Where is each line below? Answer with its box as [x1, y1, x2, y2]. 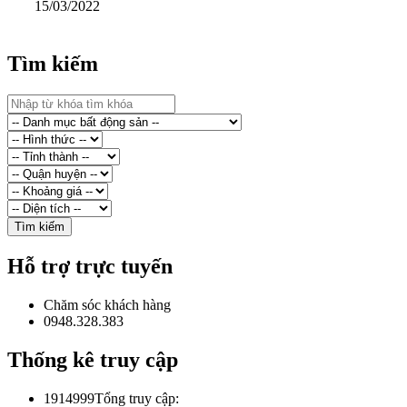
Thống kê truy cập [7, 347, 178, 372]
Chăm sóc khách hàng [44, 296, 171, 313]
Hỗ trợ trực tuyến [7, 254, 173, 279]
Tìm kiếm [7, 52, 98, 76]
